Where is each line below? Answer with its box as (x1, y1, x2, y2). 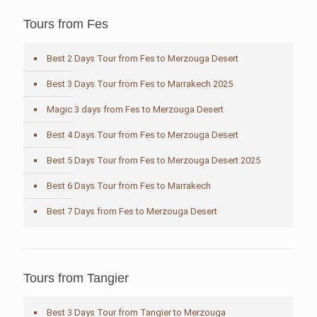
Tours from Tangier (23, 271, 129, 285)
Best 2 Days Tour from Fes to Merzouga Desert (47, 53, 238, 64)
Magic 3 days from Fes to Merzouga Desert (47, 104, 224, 115)
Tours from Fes (23, 17, 108, 31)
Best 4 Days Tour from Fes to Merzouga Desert (47, 129, 238, 140)
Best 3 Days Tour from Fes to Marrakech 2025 (47, 79, 233, 89)
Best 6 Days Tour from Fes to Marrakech (47, 180, 211, 191)
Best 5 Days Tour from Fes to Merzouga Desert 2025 (47, 155, 260, 166)
